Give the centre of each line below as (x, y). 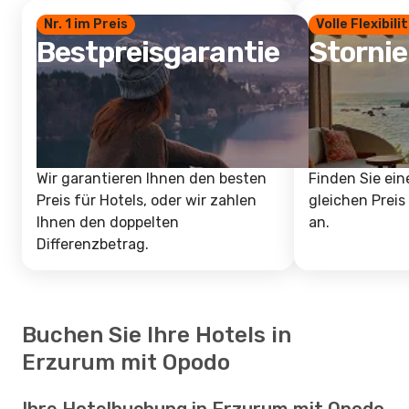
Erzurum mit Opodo (126, 362)
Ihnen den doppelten (108, 222)
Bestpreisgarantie (158, 52)
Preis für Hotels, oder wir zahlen (147, 200)
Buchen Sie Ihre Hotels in (157, 335)
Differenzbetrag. (93, 244)
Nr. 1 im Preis (86, 24)
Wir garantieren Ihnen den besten (152, 178)
